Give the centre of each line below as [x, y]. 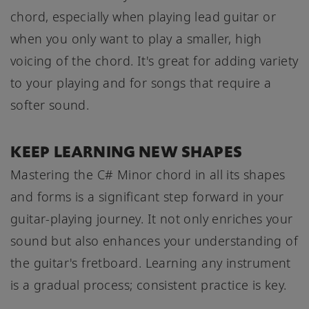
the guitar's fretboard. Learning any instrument [151, 262]
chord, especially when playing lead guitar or [143, 16]
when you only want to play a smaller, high [136, 38]
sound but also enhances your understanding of [154, 240]
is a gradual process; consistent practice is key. [149, 285]
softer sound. [50, 104]
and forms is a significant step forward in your [147, 196]
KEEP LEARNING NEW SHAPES [126, 151]
